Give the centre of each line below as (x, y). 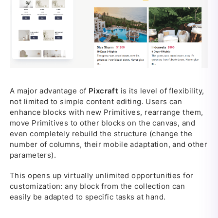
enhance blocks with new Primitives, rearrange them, (107, 112)
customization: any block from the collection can (98, 186)
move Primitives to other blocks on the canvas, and (103, 123)
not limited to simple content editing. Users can (96, 102)
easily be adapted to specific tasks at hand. (88, 197)
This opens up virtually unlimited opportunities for (102, 176)
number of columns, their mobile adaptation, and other (109, 145)
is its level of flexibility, (161, 91)
